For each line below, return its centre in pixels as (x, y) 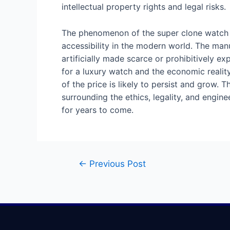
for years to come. (98, 110)
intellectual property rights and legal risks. (144, 7)
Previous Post (116, 163)
